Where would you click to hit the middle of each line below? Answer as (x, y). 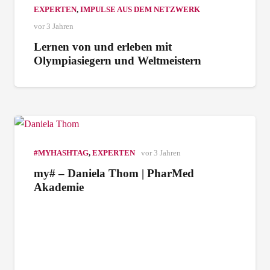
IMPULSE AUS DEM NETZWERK (140, 9)
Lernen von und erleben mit (103, 46)
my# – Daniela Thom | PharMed (114, 173)
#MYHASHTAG (61, 153)
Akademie (59, 187)
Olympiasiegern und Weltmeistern (118, 60)
